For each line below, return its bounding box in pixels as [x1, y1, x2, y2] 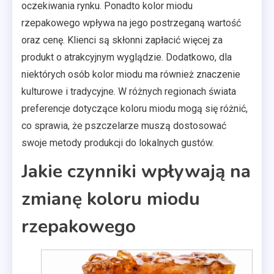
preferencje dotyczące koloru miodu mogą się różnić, [21, 103, 248, 114]
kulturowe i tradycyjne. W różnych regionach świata [21, 86, 236, 97]
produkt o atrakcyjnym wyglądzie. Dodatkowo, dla [21, 51, 232, 63]
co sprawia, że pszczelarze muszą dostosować [21, 120, 226, 131]
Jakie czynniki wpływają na [21, 159, 251, 184]
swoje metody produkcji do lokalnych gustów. [21, 137, 214, 149]
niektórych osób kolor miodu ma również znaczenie [21, 68, 240, 80]
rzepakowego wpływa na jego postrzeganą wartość [21, 17, 241, 29]
